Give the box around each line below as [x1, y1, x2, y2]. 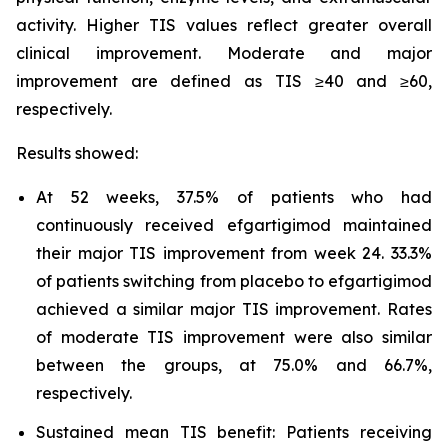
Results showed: [16, 143, 138, 163]
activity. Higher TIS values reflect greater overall [16, 15, 432, 35]
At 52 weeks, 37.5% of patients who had [36, 187, 432, 207]
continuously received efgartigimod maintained [36, 215, 432, 235]
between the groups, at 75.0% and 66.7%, [36, 355, 432, 375]
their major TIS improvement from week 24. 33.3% [36, 243, 432, 263]
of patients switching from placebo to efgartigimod [36, 271, 432, 291]
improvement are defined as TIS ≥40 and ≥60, [16, 71, 432, 91]
